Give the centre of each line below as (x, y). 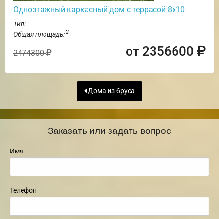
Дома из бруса (111, 91)
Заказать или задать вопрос (109, 130)
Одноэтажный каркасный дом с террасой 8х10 (99, 9)
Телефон (23, 190)
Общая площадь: (40, 34)
